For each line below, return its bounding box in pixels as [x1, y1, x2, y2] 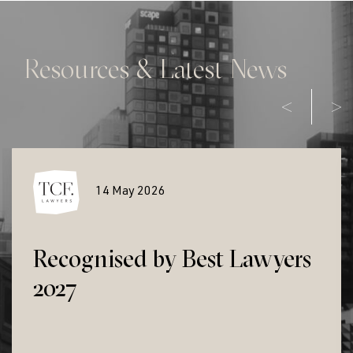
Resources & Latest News [24, 52, 287, 85]
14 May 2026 [95, 186, 165, 199]
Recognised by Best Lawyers [33, 244, 311, 273]
